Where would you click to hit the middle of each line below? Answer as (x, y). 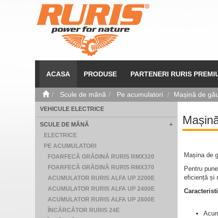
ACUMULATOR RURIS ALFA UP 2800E (101, 200)
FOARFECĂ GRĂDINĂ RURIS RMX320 (101, 157)
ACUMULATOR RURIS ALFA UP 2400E (101, 189)
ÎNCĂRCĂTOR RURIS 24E (84, 210)
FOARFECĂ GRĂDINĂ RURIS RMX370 (101, 167)
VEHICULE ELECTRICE (72, 109)
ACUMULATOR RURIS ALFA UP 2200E (101, 178)
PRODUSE (100, 74)
